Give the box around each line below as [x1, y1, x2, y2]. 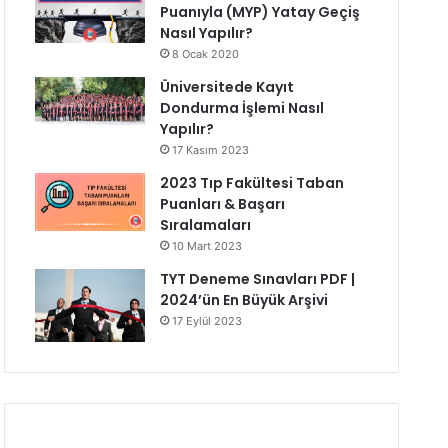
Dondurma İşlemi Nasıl [159, 98, 324, 118]
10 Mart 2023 [171, 239, 242, 253]
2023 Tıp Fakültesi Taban [159, 173, 344, 193]
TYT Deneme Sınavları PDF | [159, 269, 355, 289]
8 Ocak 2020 [171, 47, 239, 61]
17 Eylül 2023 [171, 314, 242, 328]
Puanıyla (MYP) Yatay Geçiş [159, 2, 360, 22]
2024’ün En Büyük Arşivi [159, 290, 328, 310]
